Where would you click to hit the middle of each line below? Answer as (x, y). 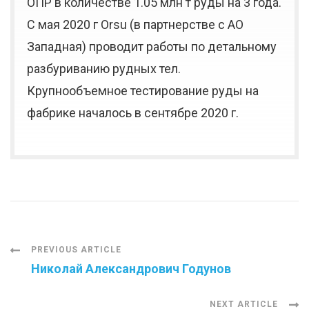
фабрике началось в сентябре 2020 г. (133, 113)
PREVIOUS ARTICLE (76, 250)
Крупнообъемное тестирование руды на (143, 91)
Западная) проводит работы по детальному (152, 47)
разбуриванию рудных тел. (104, 69)
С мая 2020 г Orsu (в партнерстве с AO (135, 25)
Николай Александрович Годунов (131, 269)
